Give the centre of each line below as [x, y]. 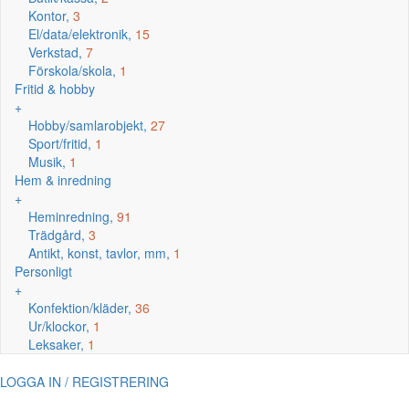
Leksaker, [58, 344]
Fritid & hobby [55, 89]
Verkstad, [57, 52]
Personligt [43, 271]
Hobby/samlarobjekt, [89, 125]
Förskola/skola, [74, 70]
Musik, [49, 162]
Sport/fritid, [62, 143]
